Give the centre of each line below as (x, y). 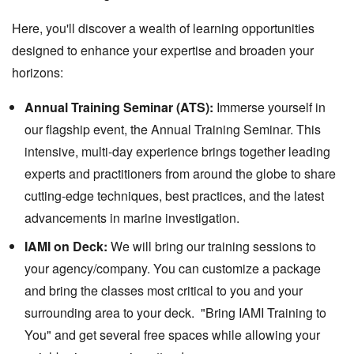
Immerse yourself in (269, 107)
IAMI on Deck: (66, 246)
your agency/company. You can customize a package (173, 268)
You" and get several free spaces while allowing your (172, 335)
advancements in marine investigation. (132, 218)
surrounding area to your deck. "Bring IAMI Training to (175, 313)
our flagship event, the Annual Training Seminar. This (173, 129)
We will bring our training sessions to (212, 246)
